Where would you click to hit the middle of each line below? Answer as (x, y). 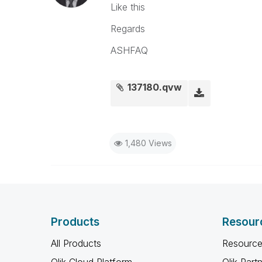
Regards (127, 29)
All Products (76, 243)
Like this (127, 7)
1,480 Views (148, 143)
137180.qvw (155, 87)
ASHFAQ (129, 50)
